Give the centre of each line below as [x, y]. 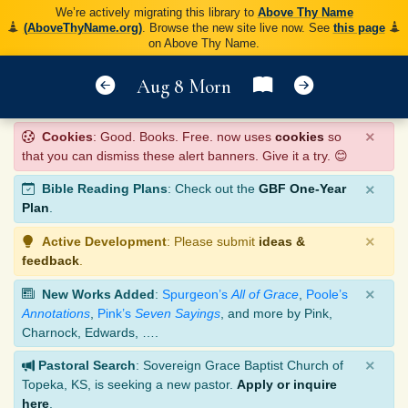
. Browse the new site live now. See [237, 27]
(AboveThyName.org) [82, 27]
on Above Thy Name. [204, 43]
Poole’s [327, 294]
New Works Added [98, 294]
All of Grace [265, 294]
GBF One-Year [302, 189]
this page [359, 27]
